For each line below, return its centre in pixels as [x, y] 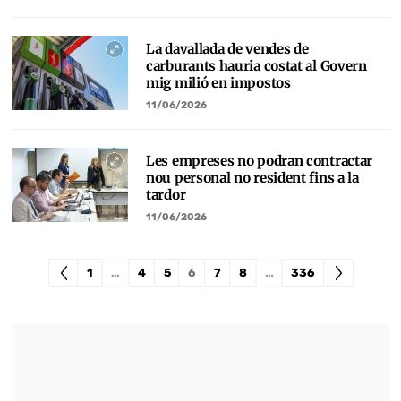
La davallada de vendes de [227, 49]
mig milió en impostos [218, 83]
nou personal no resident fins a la [252, 178]
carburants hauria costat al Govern [256, 66]
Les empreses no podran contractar [260, 161]
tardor [166, 195]
